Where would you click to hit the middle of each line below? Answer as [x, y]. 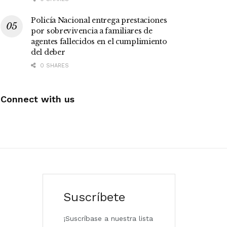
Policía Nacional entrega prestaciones [99, 21]
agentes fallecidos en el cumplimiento [99, 42]
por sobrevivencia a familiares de [92, 31]
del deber [48, 52]
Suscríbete [94, 197]
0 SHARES [53, 66]
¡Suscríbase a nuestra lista [108, 219]
